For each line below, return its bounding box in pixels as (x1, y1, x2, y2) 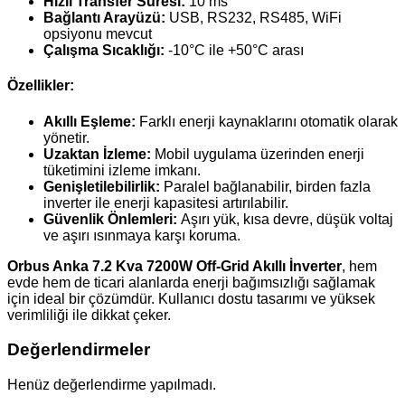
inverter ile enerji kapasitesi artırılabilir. (43, 194, 288, 211)
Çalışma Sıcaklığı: (43, 42, 165, 59)
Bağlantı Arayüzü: (43, 10, 165, 26)
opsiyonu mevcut (43, 26, 152, 42)
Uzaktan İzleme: (43, 146, 151, 162)
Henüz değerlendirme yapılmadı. (7, 377, 216, 393)
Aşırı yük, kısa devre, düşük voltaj (177, 211, 393, 227)
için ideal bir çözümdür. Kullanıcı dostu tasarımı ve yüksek (7, 290, 375, 306)
